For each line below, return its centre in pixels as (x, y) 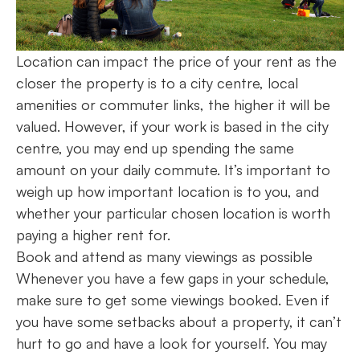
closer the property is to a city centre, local (157, 83)
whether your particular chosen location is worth (173, 213)
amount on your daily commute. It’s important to (173, 170)
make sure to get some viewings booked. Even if (173, 300)
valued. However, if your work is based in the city (172, 127)
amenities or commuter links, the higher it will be (173, 105)
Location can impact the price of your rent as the (176, 61)
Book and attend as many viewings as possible (166, 257)
